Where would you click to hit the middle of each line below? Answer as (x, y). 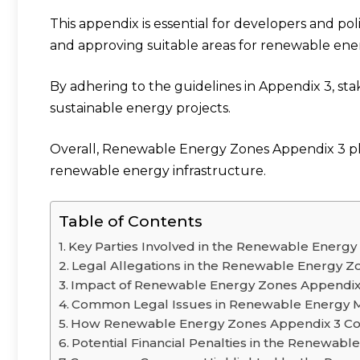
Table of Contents (131, 221)
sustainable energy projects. (140, 108)
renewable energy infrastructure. (158, 170)
